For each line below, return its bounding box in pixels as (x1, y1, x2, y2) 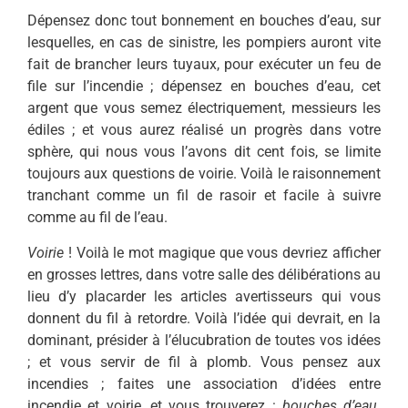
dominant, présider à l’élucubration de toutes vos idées (27, 331, 381, 349)
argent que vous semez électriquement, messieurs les (27, 99, 381, 117)
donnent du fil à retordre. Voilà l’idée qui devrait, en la (27, 309, 381, 327)
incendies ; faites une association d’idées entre (27, 374, 381, 393)
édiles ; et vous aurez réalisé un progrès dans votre (27, 121, 381, 139)
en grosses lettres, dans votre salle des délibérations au (27, 265, 381, 283)
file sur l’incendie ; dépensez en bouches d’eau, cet (27, 77, 381, 96)
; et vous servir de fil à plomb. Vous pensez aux (27, 352, 381, 371)
